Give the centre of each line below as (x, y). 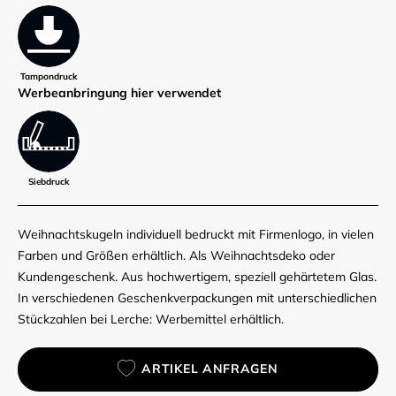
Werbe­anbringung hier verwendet (119, 92)
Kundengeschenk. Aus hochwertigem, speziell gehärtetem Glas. (197, 277)
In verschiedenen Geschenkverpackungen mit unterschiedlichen (197, 298)
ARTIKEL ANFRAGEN (210, 368)
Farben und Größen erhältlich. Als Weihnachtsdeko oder (176, 256)
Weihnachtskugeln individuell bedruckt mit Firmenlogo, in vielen (196, 235)
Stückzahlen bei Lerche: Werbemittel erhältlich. (151, 320)
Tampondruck (49, 76)
